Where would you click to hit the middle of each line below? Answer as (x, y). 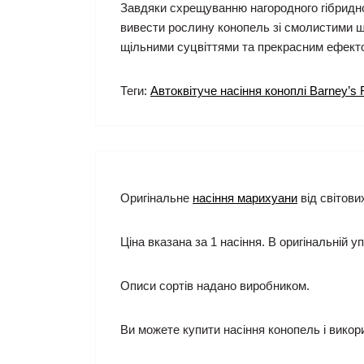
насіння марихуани (245, 198)
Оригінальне (156, 198)
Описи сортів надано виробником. (215, 286)
